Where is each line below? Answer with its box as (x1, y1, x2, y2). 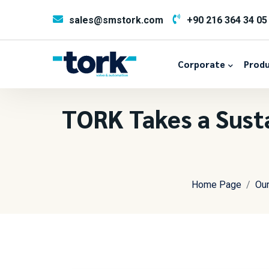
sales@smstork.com (68, 14, 163, 26)
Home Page (192, 179, 241, 190)
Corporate (177, 58, 225, 70)
